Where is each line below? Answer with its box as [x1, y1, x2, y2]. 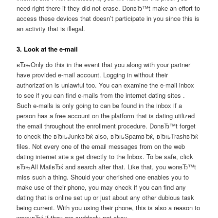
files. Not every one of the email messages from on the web [17, 141, 185, 151]
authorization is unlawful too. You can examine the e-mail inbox [17, 80, 195, 90]
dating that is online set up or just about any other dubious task [17, 192, 195, 202]
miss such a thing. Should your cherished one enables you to [17, 172, 189, 182]
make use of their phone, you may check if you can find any [17, 182, 186, 192]
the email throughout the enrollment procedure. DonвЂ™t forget [17, 121, 196, 130]
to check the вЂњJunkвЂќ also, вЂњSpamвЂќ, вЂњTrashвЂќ [17, 131, 199, 141]
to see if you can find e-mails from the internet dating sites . [17, 90, 185, 100]
